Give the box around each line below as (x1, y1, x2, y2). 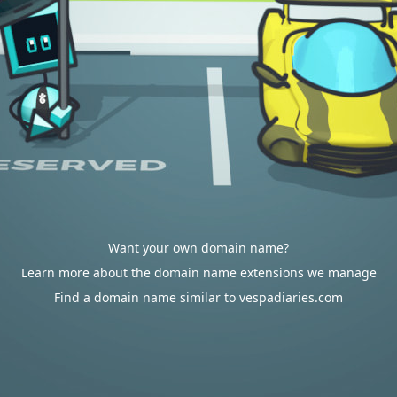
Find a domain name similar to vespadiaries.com (54, 289, 343, 306)
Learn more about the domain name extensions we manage (20, 264, 377, 281)
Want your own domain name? (108, 239, 289, 256)
